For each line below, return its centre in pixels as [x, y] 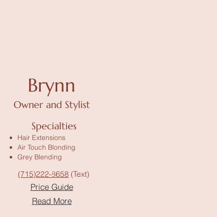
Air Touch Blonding [46, 147]
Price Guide [52, 186]
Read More [52, 201]
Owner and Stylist [52, 105]
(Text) [79, 174]
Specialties [54, 126]
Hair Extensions [41, 138]
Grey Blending [39, 157]
